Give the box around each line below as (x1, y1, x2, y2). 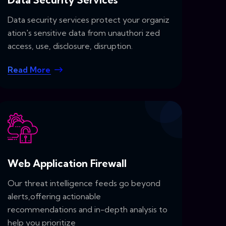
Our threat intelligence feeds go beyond (8, 178, 160, 188)
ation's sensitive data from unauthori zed (8, 28, 160, 38)
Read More (8, 65, 50, 75)
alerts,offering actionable (8, 191, 101, 201)
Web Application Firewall (8, 156, 127, 169)
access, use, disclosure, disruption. (8, 41, 133, 51)
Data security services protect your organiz (8, 15, 169, 25)
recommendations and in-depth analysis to (8, 204, 167, 214)
